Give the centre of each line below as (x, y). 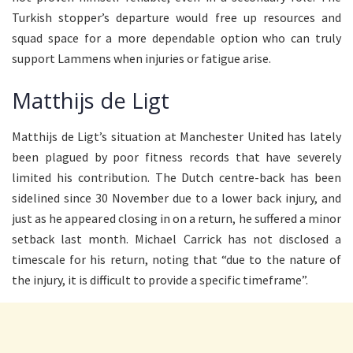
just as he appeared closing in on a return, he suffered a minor (176, 218)
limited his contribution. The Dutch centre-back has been (176, 177)
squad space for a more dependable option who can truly (176, 38)
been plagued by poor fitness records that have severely (176, 156)
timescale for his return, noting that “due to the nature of (176, 259)
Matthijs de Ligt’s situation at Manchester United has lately (176, 136)
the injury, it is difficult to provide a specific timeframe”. (160, 279)
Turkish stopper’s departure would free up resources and (176, 18)
